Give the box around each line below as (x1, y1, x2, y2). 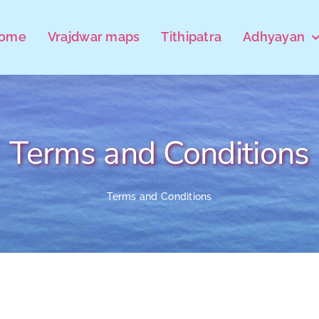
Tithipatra (161, 29, 222, 44)
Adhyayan (243, 29, 305, 44)
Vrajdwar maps (47, 29, 140, 44)
